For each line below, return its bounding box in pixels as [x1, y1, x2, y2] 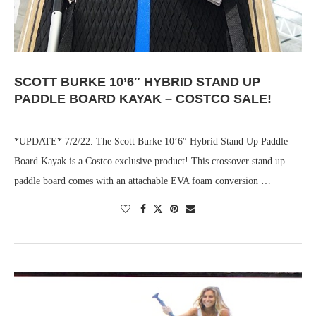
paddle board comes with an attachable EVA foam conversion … [14, 176, 271, 187]
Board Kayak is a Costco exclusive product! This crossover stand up [14, 156, 285, 167]
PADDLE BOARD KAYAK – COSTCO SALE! [14, 92, 272, 107]
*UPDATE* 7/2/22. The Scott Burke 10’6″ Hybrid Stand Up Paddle [14, 136, 288, 147]
